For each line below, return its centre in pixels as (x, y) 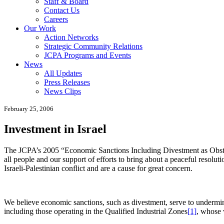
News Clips (62, 91)
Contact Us (62, 10)
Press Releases (67, 82)
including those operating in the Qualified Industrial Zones (96, 211)
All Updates (63, 73)
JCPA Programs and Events (87, 55)
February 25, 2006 (29, 108)
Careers (56, 19)
